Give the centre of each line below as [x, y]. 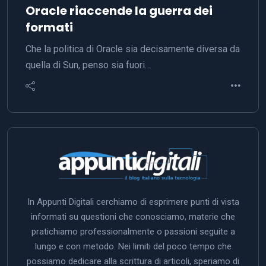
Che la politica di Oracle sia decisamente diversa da [133, 49]
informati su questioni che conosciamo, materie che [133, 216]
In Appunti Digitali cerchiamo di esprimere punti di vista [133, 202]
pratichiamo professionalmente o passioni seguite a [133, 231]
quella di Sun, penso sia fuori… [88, 65]
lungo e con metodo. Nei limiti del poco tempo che [133, 246]
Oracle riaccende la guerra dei [119, 10]
